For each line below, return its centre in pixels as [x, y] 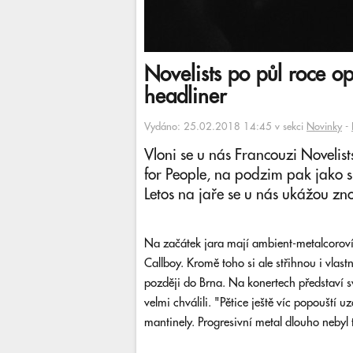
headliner [185, 97]
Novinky [324, 127]
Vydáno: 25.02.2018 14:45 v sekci [225, 127]
